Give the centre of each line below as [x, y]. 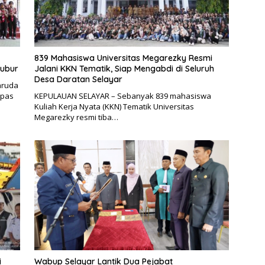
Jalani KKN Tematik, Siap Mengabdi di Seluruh [124, 69]
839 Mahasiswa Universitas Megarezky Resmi [123, 58]
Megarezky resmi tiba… [76, 117]
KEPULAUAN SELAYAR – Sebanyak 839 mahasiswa [122, 96]
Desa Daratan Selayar [78, 80]
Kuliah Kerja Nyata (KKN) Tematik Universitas [114, 107]
